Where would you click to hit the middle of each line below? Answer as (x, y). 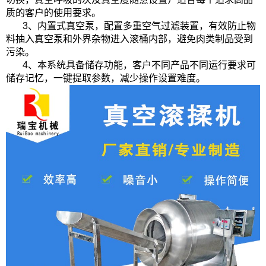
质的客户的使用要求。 (53, 12)
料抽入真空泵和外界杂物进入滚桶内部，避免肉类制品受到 (129, 39)
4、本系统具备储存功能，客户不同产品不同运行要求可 (139, 65)
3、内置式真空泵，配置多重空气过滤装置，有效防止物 (139, 26)
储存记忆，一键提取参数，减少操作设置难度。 (106, 78)
